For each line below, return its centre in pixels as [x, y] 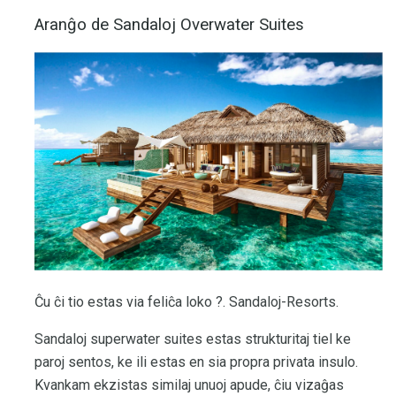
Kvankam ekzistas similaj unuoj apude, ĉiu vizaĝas [189, 385]
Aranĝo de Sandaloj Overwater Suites [169, 24]
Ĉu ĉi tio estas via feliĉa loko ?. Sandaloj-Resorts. [187, 301]
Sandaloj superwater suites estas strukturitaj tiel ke [193, 339]
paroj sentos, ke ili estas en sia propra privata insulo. [196, 362]
